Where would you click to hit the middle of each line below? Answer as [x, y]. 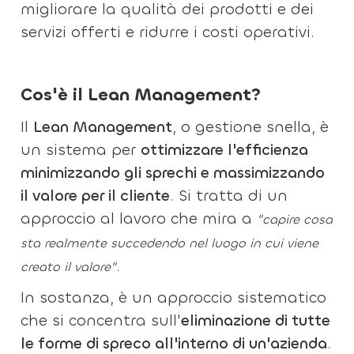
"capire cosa [295, 219]
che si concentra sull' [101, 320]
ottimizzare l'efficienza [225, 150]
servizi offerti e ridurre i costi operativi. [168, 32]
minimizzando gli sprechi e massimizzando [173, 173]
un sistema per [81, 150]
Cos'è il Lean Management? [141, 94]
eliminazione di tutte [256, 320]
